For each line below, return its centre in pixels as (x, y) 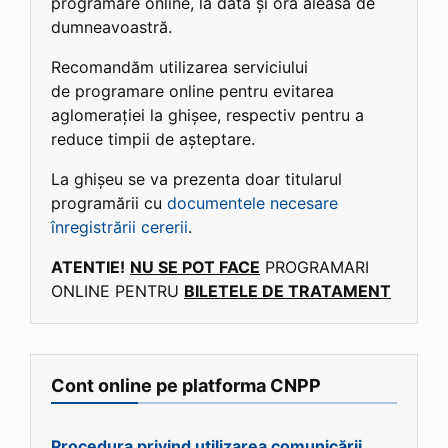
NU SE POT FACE (195, 266)
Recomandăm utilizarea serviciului (179, 66)
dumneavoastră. (111, 26)
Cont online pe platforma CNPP (186, 385)
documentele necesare (252, 202)
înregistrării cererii (119, 226)
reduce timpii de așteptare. (153, 138)
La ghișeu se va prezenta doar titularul (196, 178)
